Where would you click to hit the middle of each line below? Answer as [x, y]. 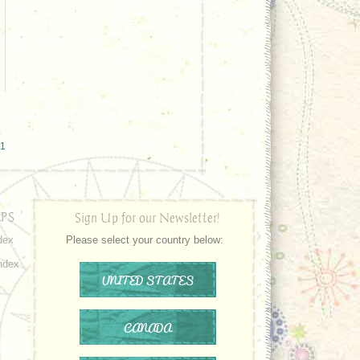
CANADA [147, 327]
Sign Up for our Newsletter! [147, 217]
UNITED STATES [147, 280]
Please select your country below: [145, 240]
